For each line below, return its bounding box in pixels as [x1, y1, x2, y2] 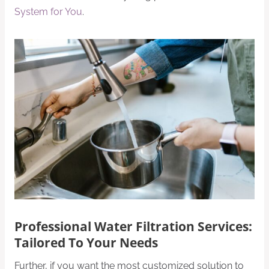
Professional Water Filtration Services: [14, 218, 252, 235]
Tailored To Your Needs [14, 234, 158, 252]
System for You [14, 6, 82, 18]
